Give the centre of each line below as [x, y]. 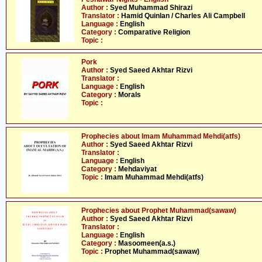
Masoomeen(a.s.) [147, 243]
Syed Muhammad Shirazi [151, 8]
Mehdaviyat [137, 169]
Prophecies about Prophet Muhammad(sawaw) [159, 211]
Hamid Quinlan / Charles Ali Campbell [183, 16]
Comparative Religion [154, 32]
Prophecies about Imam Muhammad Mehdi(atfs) [161, 136]
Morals [130, 95]
